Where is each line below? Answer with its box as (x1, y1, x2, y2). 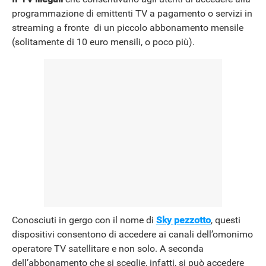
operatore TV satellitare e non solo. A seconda (12, 243, 204, 255)
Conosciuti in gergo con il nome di (12, 214, 156, 226)
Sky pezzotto (156, 214, 211, 226)
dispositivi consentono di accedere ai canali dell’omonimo (12, 229, 253, 240)
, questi (211, 214, 240, 226)
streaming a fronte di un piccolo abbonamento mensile (12, 22, 243, 34)
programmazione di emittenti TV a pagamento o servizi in (12, 8, 252, 20)
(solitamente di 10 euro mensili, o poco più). (12, 36, 195, 48)
